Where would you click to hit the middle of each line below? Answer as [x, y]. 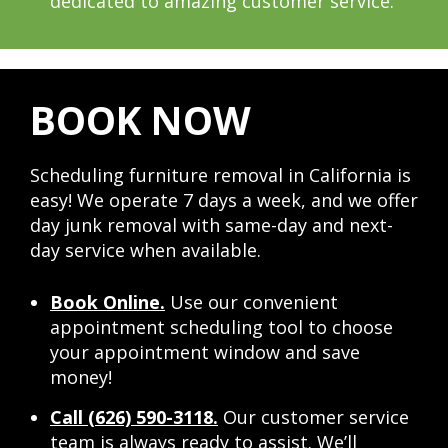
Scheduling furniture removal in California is [220, 175]
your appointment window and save [205, 352]
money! [81, 377]
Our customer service [313, 417]
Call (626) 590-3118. [134, 417]
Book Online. [107, 302]
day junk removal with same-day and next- [211, 225]
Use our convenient [251, 302]
